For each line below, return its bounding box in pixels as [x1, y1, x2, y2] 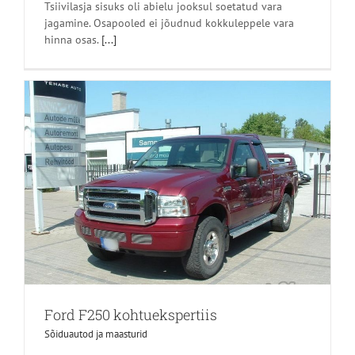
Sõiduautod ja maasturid [44, 327, 147, 342]
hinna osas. [44, 32, 101, 48]
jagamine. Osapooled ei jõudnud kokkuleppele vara [44, 16, 294, 31]
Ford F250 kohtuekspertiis [44, 305, 217, 325]
